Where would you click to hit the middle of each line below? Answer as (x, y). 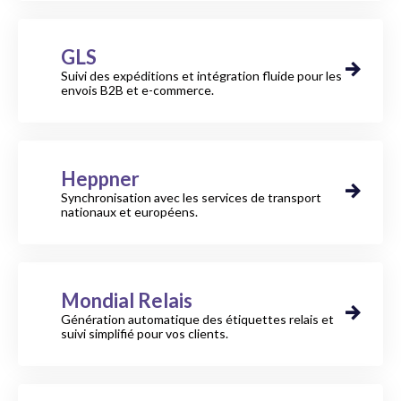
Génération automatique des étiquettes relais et (197, 319)
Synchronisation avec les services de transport (191, 197)
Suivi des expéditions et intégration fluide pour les (201, 75)
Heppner (100, 178)
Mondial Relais (127, 300)
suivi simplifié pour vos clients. (145, 333)
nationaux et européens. (129, 211)
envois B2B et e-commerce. (137, 90)
